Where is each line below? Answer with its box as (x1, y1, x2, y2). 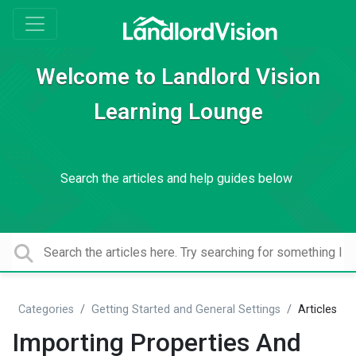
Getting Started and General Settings (91, 303, 281, 316)
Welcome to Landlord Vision (36, 64, 320, 90)
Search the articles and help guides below (60, 171, 296, 186)
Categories (18, 303, 74, 316)
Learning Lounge (93, 99, 263, 125)
